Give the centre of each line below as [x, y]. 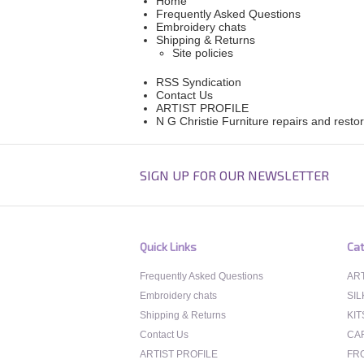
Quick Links [168, 247]
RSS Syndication [199, 82]
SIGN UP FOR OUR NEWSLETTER [234, 175]
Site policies [203, 53]
